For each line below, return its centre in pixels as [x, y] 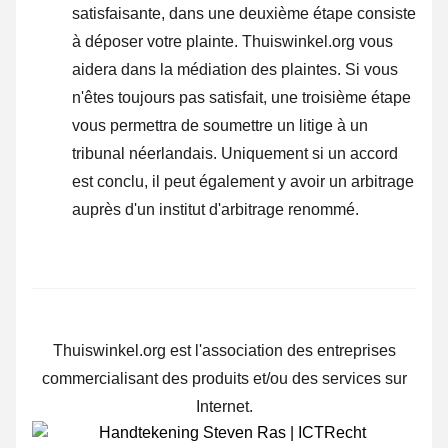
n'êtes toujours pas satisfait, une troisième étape [241, 98]
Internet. [224, 407]
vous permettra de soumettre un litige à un [220, 126]
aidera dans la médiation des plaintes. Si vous [235, 70]
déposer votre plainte [159, 42]
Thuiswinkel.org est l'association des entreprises [224, 351]
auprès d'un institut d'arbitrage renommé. [215, 210]
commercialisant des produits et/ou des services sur [224, 379]
